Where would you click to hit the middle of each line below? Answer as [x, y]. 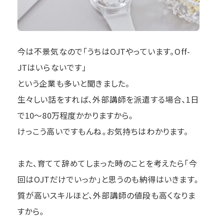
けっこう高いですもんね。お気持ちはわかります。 [103, 131]
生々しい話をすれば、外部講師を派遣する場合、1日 [108, 99]
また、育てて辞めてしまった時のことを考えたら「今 [107, 163]
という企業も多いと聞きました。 [74, 83]
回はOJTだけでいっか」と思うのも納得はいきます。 [108, 179]
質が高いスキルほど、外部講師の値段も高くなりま [107, 195]
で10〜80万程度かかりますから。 [75, 115]
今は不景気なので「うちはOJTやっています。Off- [104, 51]
